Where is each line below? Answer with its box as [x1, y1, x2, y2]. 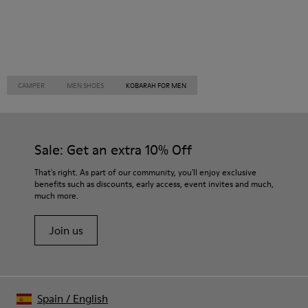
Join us [49, 223, 83, 238]
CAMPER [18, 80, 45, 90]
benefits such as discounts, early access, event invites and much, [34, 178, 274, 190]
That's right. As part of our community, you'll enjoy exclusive [34, 166, 256, 178]
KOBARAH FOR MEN [126, 80, 186, 90]
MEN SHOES [67, 80, 104, 90]
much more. [34, 190, 78, 201]
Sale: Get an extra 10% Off [34, 140, 192, 159]
